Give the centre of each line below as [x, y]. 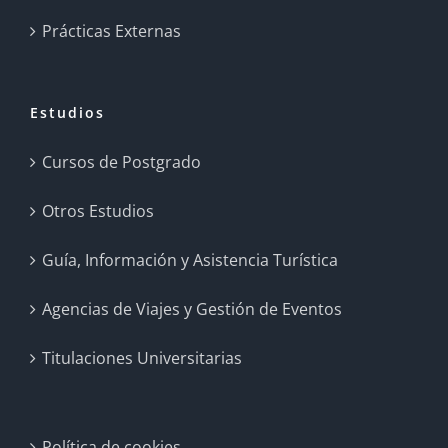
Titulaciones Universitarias [142, 357]
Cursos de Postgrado [121, 161]
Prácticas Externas [111, 30]
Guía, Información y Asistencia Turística [190, 259]
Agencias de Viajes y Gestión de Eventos [192, 308]
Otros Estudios [98, 210]
